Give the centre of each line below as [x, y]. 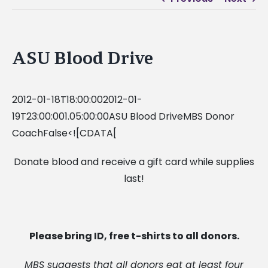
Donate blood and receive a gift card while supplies [134, 162]
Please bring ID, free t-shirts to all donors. [134, 236]
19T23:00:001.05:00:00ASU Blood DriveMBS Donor [123, 116]
